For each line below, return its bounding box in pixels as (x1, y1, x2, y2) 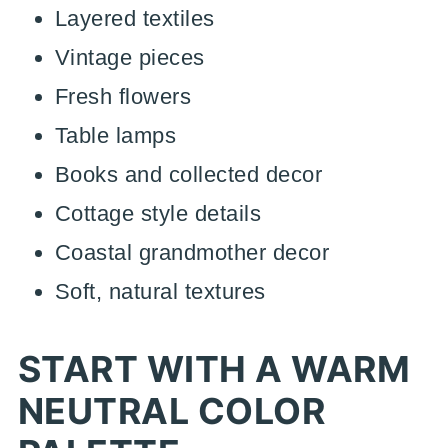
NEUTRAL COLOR (17, 389, 326, 433)
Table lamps (54, 123, 177, 148)
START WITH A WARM (17, 347, 411, 391)
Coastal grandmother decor (54, 240, 330, 265)
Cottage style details (54, 201, 262, 226)
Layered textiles (54, 6, 215, 31)
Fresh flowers (54, 84, 192, 109)
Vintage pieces (54, 45, 205, 70)
